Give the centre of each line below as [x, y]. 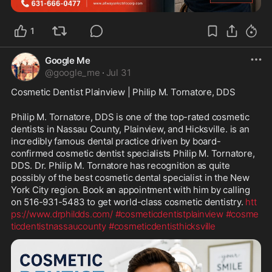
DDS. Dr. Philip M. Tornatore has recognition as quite [121, 166]
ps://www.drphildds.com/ [62, 214]
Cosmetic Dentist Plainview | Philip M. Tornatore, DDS [123, 92]
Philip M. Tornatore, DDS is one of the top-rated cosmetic [130, 117]
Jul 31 [118, 73]
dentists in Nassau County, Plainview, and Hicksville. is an [130, 129]
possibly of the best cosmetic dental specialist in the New [130, 178]
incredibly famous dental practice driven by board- [116, 141]
